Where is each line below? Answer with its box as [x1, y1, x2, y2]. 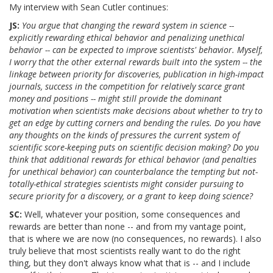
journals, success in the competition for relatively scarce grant [9, 80, 245, 93]
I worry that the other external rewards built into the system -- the [9, 56, 262, 68]
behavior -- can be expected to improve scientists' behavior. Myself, [9, 44, 263, 56]
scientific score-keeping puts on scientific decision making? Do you [9, 141, 259, 154]
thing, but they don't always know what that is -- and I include [9, 257, 250, 269]
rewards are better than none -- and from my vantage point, [9, 221, 246, 233]
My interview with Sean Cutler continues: [9, 1, 168, 13]
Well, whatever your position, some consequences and [22, 208, 240, 221]
